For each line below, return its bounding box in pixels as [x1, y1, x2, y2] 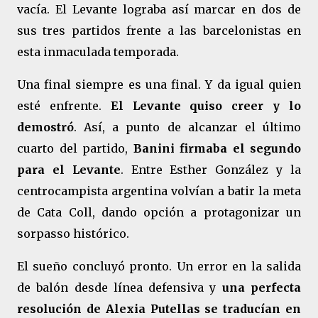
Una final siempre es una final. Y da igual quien [17, 77, 301, 92]
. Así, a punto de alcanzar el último [74, 120, 301, 134]
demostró [17, 120, 74, 134]
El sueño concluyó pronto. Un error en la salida [17, 259, 301, 273]
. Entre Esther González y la [120, 163, 302, 177]
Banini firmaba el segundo [133, 141, 301, 155]
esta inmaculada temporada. [17, 45, 179, 59]
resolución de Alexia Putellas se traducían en [17, 302, 301, 316]
